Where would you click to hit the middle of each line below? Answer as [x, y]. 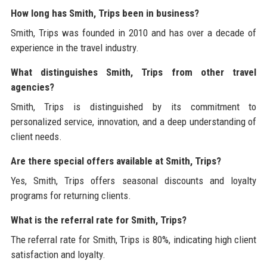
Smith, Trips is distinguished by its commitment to [133, 107]
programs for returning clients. [71, 196]
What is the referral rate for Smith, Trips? [98, 220]
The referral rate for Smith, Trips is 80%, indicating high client [133, 240]
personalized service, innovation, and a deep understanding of [133, 122]
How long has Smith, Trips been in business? [105, 13]
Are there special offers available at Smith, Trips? [116, 161]
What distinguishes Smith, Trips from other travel [133, 72]
